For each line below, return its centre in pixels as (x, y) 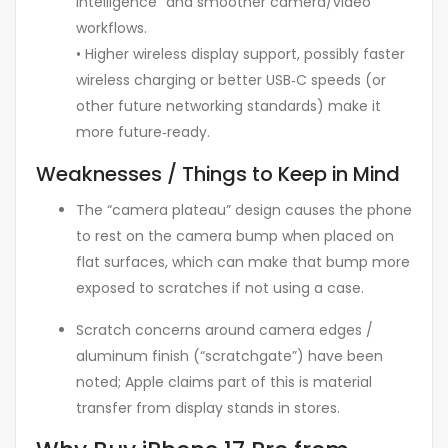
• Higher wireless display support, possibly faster (240, 54)
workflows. (111, 28)
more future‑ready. (143, 132)
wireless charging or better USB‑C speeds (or (231, 80)
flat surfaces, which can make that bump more (243, 262)
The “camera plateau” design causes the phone (244, 210)
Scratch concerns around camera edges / (224, 330)
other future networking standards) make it (228, 106)
